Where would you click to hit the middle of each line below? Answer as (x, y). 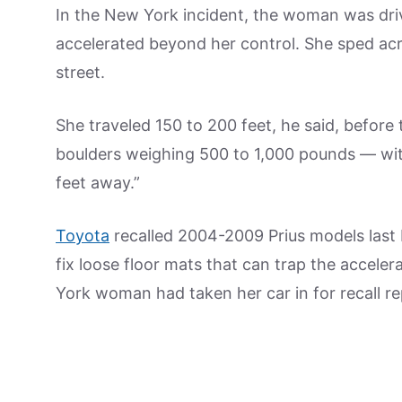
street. (80, 72)
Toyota (83, 236)
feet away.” (98, 183)
